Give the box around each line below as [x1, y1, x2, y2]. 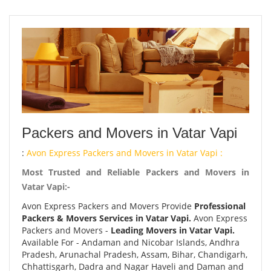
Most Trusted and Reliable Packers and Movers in [22, 166, 249, 178]
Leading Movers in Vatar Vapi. [111, 224, 235, 236]
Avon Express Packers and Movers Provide [22, 200, 194, 212]
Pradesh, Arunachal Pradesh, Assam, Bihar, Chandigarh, [22, 249, 247, 260]
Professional [194, 200, 246, 212]
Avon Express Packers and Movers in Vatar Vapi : [27, 147, 223, 158]
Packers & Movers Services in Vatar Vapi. [22, 212, 191, 224]
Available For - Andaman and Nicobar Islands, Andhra [22, 237, 240, 248]
